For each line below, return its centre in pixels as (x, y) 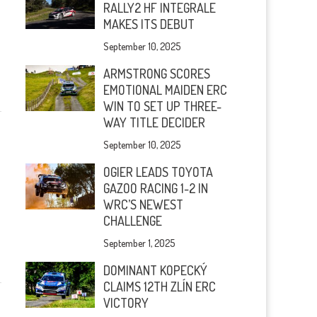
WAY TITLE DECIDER (155, 122)
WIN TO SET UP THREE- (163, 106)
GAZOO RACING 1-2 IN (156, 188)
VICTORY (126, 303)
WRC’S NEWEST (144, 204)
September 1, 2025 (139, 243)
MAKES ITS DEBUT (149, 24)
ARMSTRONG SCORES (157, 74)
